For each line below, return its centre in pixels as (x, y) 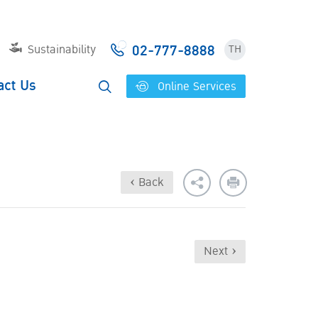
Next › (220, 252)
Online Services (195, 86)
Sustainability (62, 50)
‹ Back (147, 182)
